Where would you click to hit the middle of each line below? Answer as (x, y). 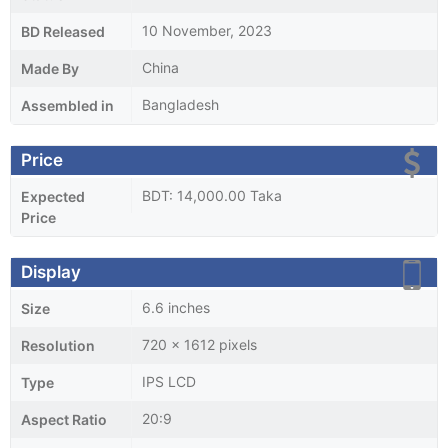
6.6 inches (176, 307)
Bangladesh (180, 104)
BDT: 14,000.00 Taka (212, 195)
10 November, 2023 (207, 30)
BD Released (63, 31)
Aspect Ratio (64, 419)
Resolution (58, 345)
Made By (50, 68)
